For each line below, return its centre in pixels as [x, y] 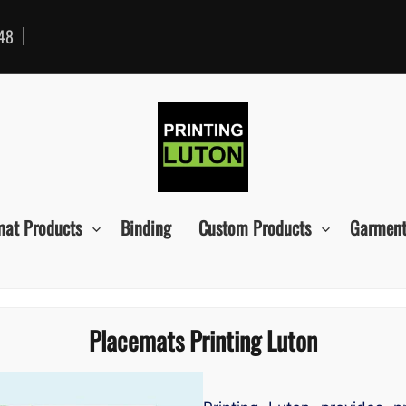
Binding [146, 227]
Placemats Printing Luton [203, 340]
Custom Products [255, 227]
